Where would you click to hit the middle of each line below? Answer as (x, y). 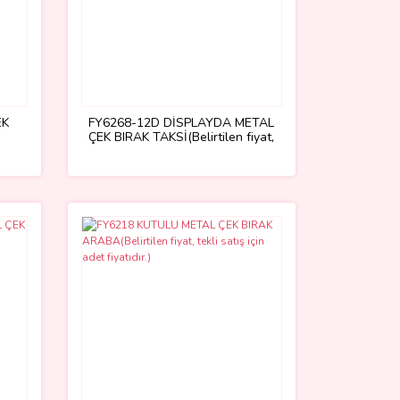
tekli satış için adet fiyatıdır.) (181, 151)
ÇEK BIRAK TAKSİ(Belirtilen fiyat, (182, 137)
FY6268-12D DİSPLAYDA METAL (182, 122)
